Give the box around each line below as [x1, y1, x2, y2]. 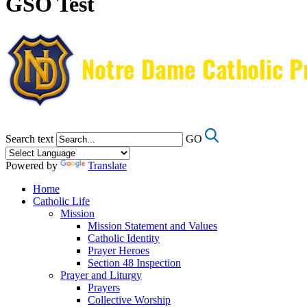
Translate [88, 160, 127, 172]
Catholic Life [33, 195, 90, 208]
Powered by [5, 160, 60, 172]
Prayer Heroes [88, 245, 149, 257]
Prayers [88, 282, 120, 294]
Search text [5, 133, 53, 145]
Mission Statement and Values [88, 220, 217, 232]
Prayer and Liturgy [60, 269, 142, 282]
